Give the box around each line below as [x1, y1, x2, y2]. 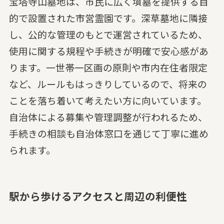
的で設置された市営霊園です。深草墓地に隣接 [8, 10, 207, 24]
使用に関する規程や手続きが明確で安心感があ [8, 43, 208, 57]
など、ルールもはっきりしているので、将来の [8, 76, 207, 90]
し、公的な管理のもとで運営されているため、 [8, 27, 207, 41]
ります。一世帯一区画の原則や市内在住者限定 [8, 60, 207, 74]
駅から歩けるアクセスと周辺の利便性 [8, 188, 187, 203]
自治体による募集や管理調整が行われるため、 [8, 109, 207, 123]
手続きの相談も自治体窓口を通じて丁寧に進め [8, 126, 208, 140]
